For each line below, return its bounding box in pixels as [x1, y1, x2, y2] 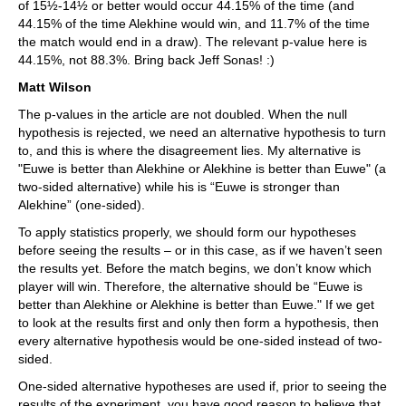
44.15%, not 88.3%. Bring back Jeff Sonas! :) [18, 53, 275, 68]
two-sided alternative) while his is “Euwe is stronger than [18, 179, 340, 195]
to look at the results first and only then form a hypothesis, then [18, 315, 379, 331]
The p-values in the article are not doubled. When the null [18, 107, 347, 122]
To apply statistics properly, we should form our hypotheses [18, 225, 356, 240]
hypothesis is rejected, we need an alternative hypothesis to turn [18, 125, 386, 140]
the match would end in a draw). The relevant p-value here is [18, 34, 367, 50]
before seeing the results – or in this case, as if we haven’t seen [18, 243, 382, 258]
